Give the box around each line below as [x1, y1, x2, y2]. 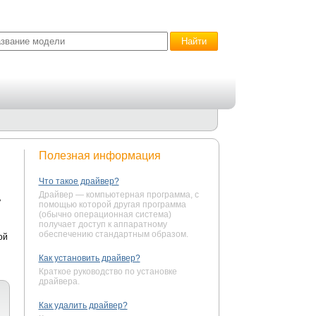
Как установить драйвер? [38, 253, 140, 263]
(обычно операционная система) [38, 209, 171, 219]
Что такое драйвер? [38, 176, 119, 186]
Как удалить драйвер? [38, 300, 128, 310]
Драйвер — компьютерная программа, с [38, 190, 199, 200]
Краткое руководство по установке [38, 267, 177, 276]
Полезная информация [38, 150, 161, 162]
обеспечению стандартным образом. [38, 229, 188, 239]
